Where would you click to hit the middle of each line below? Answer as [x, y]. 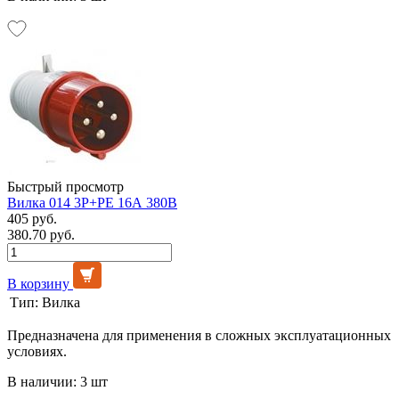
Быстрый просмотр [65, 186]
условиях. [37, 351]
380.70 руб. [41, 234]
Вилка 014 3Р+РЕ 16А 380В [92, 202]
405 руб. [32, 218]
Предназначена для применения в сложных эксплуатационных [199, 335]
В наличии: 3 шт [57, 381]
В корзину [38, 283]
